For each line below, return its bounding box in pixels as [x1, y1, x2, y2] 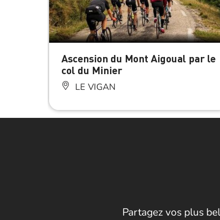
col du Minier [61, 63, 122, 77]
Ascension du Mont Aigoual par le [61, 52, 216, 65]
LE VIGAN [73, 81, 115, 93]
